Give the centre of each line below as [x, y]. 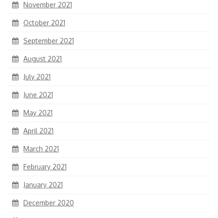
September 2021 [49, 41]
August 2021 [43, 59]
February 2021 [45, 167]
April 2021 [38, 131]
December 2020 [49, 203]
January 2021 [43, 185]
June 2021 [38, 95]
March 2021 [41, 149]
